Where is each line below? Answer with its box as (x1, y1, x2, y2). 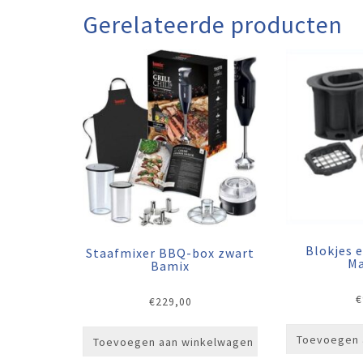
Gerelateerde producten (83, 8, 343, 40)
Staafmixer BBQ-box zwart (86, 244, 255, 261)
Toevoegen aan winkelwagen (93, 334, 254, 349)
